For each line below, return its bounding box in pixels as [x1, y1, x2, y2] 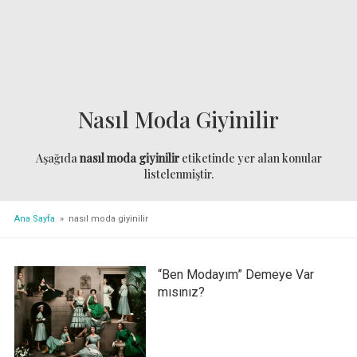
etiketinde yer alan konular [178, 151, 322, 167]
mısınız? [157, 284, 205, 300]
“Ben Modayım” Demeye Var [157, 266, 314, 282]
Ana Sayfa [14, 213, 55, 224]
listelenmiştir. [143, 167, 214, 182]
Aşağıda [35, 151, 80, 167]
